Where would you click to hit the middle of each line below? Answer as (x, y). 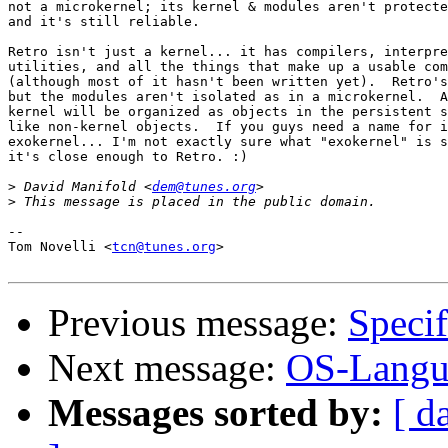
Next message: (167, 368)
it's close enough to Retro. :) (128, 157)
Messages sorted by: (215, 413)
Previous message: (198, 323)
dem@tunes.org (204, 187)
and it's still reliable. (104, 22)
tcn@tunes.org (164, 247)
